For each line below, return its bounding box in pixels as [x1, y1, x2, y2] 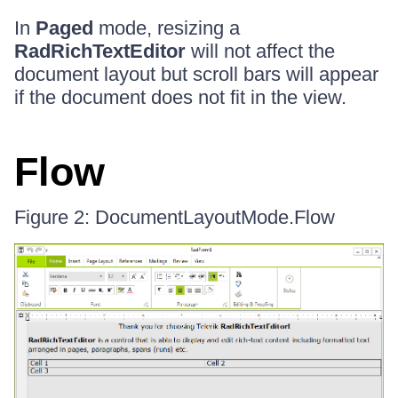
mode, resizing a [93, 16, 240, 39]
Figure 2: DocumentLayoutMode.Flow [14, 205, 335, 228]
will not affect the [186, 39, 335, 62]
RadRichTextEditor [14, 39, 186, 62]
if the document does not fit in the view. [14, 85, 346, 108]
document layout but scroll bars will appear [14, 62, 378, 85]
